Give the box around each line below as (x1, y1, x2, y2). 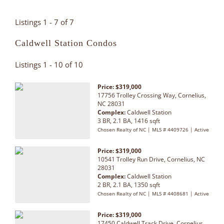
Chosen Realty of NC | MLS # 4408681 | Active (97, 189, 209, 197)
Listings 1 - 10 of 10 (15, 59, 83, 69)
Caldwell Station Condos (15, 37, 117, 48)
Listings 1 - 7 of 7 (15, 16, 74, 27)
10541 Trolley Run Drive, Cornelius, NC (97, 154, 205, 163)
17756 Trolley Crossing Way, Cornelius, (97, 90, 206, 99)
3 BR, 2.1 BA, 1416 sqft (97, 116, 160, 125)
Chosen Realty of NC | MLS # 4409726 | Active (97, 125, 209, 133)
